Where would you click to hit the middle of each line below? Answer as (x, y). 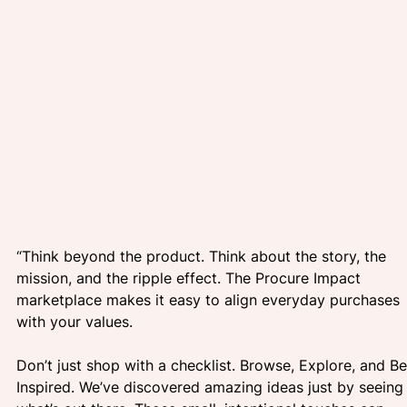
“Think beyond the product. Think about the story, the (203, 256)
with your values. (77, 321)
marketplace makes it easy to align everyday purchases (210, 299)
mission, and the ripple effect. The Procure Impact (191, 278)
